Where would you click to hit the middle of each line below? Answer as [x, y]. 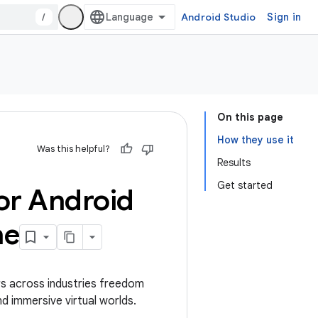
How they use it [256, 140]
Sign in [284, 17]
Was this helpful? [73, 149]
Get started [245, 185]
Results [234, 163]
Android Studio [218, 17]
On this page [250, 117]
